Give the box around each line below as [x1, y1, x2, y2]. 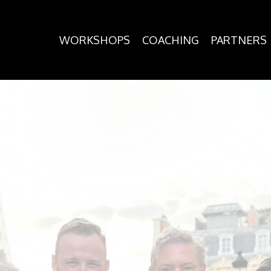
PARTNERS [211, 33, 267, 47]
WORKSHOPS [59, 33, 130, 47]
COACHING [142, 33, 199, 47]
